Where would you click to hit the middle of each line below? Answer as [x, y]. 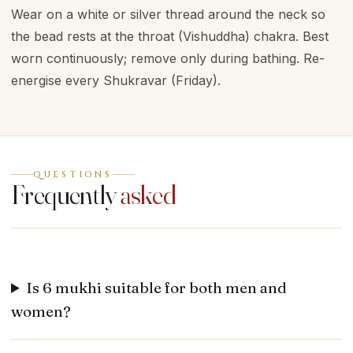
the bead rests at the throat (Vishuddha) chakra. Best [170, 36]
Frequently [66, 195]
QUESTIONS [73, 175]
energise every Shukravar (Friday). [116, 80]
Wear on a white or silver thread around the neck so [168, 14]
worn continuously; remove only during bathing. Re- [168, 58]
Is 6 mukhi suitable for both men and [157, 288]
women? [41, 311]
